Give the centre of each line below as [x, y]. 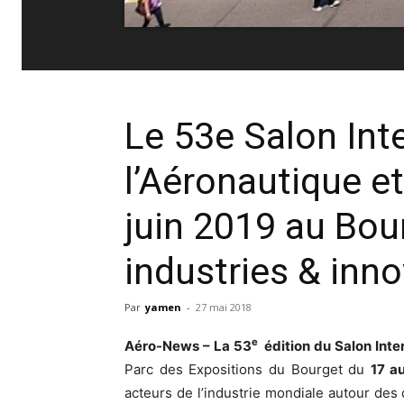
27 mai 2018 [224, 307]
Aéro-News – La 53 [188, 345]
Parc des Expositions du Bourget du [248, 369]
